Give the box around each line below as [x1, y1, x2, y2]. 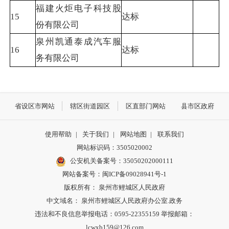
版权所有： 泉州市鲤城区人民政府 [64, 184, 165, 192]
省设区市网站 [14, 102, 55, 110]
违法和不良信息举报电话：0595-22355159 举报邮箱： [35, 210, 194, 218]
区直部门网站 [125, 102, 166, 110]
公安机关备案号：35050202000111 [70, 157, 173, 165]
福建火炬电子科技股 [36, 4, 121, 14]
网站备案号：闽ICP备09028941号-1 [62, 170, 167, 178]
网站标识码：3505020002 [77, 144, 152, 152]
